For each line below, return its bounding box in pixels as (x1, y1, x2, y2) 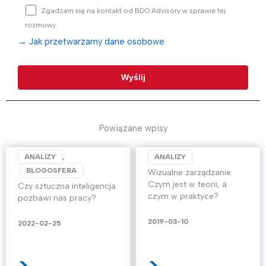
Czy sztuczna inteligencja (18, 181, 116, 192)
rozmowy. (25, 20, 58, 29)
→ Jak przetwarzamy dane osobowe (18, 36, 164, 47)
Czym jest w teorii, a (148, 179, 227, 190)
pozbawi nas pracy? (18, 193, 96, 204)
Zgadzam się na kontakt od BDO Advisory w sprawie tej (41, 6, 226, 15)
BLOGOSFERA (26, 166, 77, 175)
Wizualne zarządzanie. (148, 167, 233, 178)
